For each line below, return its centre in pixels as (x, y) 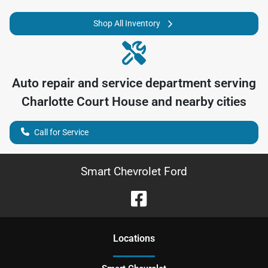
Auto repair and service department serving (134, 83)
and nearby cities (197, 101)
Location (132, 238)
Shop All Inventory (127, 23)
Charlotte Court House (85, 101)
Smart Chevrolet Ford (134, 171)
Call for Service (61, 132)
